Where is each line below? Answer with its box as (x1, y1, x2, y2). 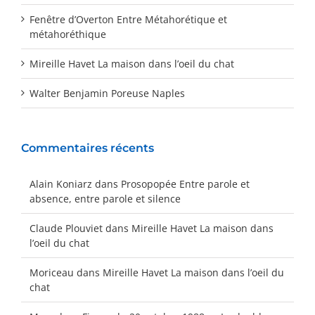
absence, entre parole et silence (30, 191, 181, 205)
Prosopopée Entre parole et (121, 176, 250, 191)
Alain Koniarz (30, 176, 92, 191)
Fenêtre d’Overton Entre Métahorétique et (30, 12, 227, 26)
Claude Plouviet (30, 221, 103, 235)
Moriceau (30, 265, 74, 279)
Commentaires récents (21, 141, 154, 155)
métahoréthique (30, 27, 106, 41)
